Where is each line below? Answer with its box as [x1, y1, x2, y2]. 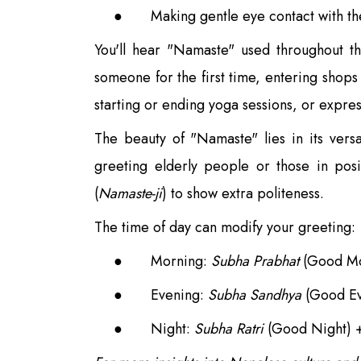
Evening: [151, 284, 208, 305]
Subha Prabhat [211, 250, 299, 272]
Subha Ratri [194, 317, 263, 339]
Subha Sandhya [208, 284, 301, 305]
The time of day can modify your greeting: [94, 216, 355, 238]
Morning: [151, 250, 211, 272]
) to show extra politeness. [162, 182, 324, 204]
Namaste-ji [98, 182, 162, 204]
